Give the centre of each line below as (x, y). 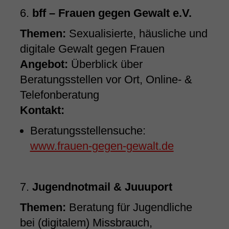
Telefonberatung (59, 95)
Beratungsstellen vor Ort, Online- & (106, 80)
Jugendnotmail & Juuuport (102, 187)
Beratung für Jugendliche (129, 208)
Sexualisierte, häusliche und (136, 34)
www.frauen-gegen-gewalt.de (102, 146)
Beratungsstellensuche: (88, 131)
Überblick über (105, 64)
